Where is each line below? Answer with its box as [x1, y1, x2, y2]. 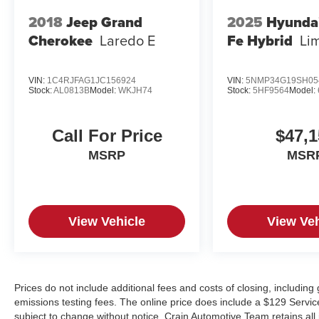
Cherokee [28, 30, 93, 52]
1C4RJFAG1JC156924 [47, 75, 136, 85]
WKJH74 [118, 85, 152, 95]
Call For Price [51, 126, 162, 146]
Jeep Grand [66, 11, 142, 33]
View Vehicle [68, 214, 146, 229]
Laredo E [100, 30, 155, 51]
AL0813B [53, 85, 90, 95]
